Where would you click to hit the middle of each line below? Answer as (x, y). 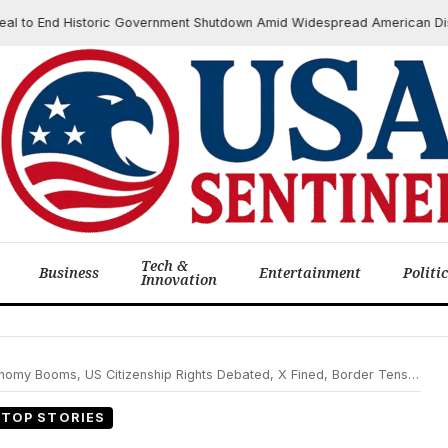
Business (69, 272)
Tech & (164, 265)
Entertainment (310, 272)
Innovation (179, 279)
